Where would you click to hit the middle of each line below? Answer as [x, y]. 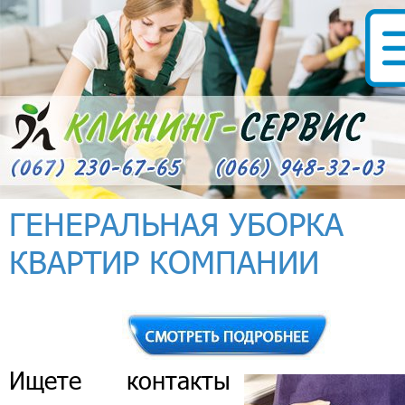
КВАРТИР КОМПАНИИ [164, 261]
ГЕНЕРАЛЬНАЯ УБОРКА [176, 223]
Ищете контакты [120, 380]
